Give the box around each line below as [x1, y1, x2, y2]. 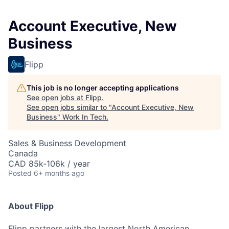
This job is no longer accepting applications [27, 83, 179, 93]
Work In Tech [62, 112, 106, 122]
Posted [8, 169, 32, 178]
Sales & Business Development [8, 138, 126, 149]
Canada [8, 148, 38, 159]
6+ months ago [34, 169, 84, 178]
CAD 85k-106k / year [8, 158, 90, 169]
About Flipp [8, 201, 54, 212]
